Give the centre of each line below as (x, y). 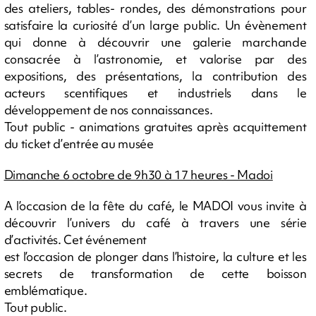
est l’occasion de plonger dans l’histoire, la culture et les (155, 257)
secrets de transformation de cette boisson (155, 274)
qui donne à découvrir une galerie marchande (155, 42)
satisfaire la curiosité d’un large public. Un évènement (155, 25)
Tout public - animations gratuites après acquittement (155, 127)
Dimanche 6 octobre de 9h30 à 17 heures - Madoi (138, 175)
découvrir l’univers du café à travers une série (155, 223)
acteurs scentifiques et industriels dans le (155, 93)
